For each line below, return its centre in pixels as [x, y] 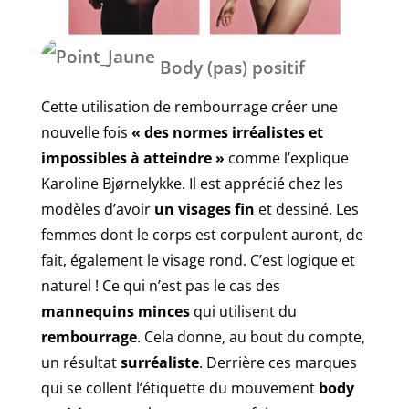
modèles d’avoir [97, 209]
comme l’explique [286, 157]
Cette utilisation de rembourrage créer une [189, 106]
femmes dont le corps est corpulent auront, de [202, 234]
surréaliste [159, 362]
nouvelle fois [86, 132]
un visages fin [204, 209]
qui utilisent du [243, 311]
